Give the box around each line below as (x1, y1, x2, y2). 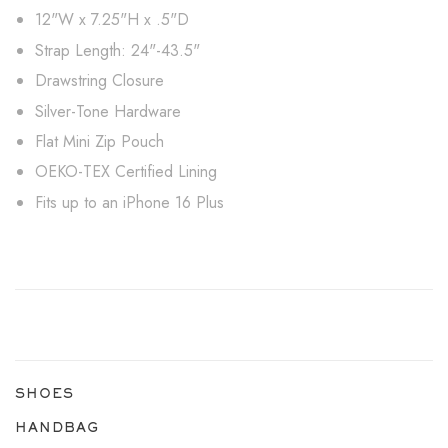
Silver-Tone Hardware (35, 99, 181, 123)
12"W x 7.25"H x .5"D (35, 8, 189, 32)
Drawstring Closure (35, 69, 164, 93)
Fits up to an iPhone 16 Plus (35, 190, 224, 214)
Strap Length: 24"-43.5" (35, 38, 200, 62)
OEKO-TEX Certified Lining (35, 160, 217, 184)
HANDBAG (15, 420, 99, 433)
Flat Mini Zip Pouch (35, 129, 164, 153)
